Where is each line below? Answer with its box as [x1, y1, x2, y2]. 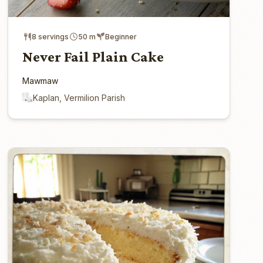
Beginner [105, 32, 137, 41]
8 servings [32, 32, 69, 41]
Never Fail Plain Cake [22, 48, 164, 65]
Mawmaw [22, 75, 59, 86]
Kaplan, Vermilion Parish [33, 92, 126, 103]
